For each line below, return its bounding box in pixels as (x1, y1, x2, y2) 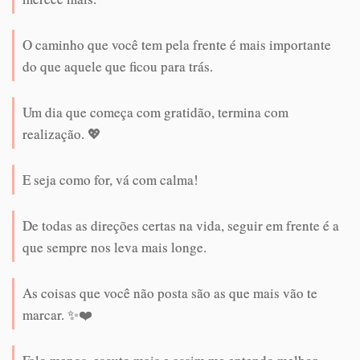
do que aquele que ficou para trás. (22, 56, 213, 76)
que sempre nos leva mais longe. (22, 237, 207, 256)
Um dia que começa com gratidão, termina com (22, 102, 288, 121)
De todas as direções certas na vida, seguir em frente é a (22, 215, 339, 235)
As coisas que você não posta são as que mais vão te (22, 283, 317, 302)
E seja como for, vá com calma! (22, 170, 198, 189)
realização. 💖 (22, 124, 101, 143)
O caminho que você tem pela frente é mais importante (22, 35, 331, 54)
